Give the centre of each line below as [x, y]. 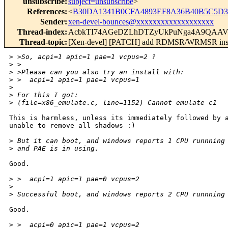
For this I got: [46, 95]
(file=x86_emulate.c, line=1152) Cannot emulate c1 [115, 103]
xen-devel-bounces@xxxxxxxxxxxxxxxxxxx [141, 22]
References [46, 12]
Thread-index [41, 32]
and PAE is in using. [56, 149]
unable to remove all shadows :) [72, 126]
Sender [52, 22]
